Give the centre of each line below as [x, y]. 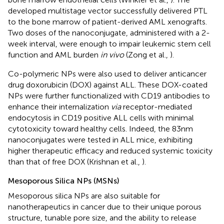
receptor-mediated [156, 106]
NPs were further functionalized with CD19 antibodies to [109, 95]
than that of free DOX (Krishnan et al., [75, 161]
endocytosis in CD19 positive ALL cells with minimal [101, 117]
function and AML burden [54, 54]
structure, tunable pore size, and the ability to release [102, 217]
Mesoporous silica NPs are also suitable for [84, 195]
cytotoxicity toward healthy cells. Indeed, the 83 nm [100, 128]
